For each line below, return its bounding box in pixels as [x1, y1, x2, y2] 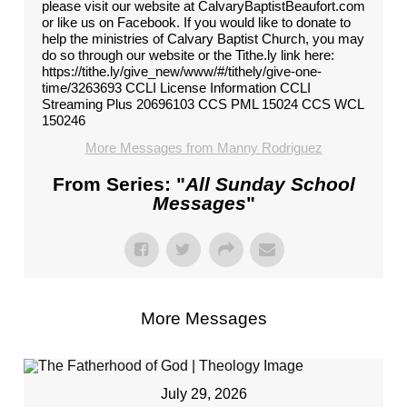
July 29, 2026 [160, 386, 247, 402]
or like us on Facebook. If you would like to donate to [42, 15, 351, 30]
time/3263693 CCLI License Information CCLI [42, 80, 311, 95]
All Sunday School [184, 174, 355, 194]
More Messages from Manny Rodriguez [84, 140, 323, 155]
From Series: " [52, 174, 185, 194]
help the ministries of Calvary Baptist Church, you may [42, 31, 364, 46]
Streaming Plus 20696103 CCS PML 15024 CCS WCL [42, 96, 363, 112]
